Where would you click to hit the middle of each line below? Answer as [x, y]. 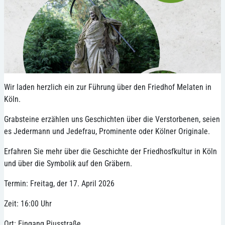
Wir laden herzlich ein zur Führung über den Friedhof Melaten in [108, 87]
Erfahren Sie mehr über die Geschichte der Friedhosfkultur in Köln [110, 151]
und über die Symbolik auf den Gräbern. [68, 163]
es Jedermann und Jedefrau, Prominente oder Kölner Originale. [107, 131]
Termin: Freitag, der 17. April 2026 [59, 183]
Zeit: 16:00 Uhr [28, 203]
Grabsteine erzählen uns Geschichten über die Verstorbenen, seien [112, 119]
